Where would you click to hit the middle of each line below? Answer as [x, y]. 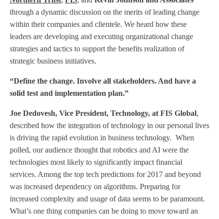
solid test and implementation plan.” [69, 93]
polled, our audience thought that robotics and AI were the [99, 150]
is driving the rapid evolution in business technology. [91, 138]
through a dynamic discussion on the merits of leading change [105, 12]
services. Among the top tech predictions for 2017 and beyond [105, 174]
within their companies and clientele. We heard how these [98, 24]
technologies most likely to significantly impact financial [96, 162]
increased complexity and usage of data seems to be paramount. [107, 199]
